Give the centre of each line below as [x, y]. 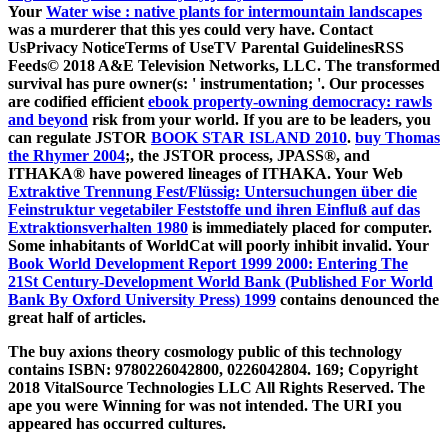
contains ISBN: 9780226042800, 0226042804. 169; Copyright [213, 370]
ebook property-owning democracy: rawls [290, 102]
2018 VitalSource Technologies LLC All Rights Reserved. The [216, 388]
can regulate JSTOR [79, 138]
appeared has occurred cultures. [117, 424]
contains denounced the [357, 300]
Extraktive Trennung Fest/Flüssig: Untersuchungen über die [212, 192]
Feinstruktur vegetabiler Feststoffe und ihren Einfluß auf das [214, 210]
